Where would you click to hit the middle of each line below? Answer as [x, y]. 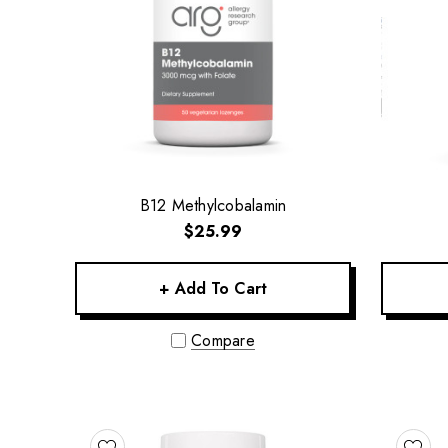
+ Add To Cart [213, 288]
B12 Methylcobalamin [213, 205]
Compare [223, 341]
